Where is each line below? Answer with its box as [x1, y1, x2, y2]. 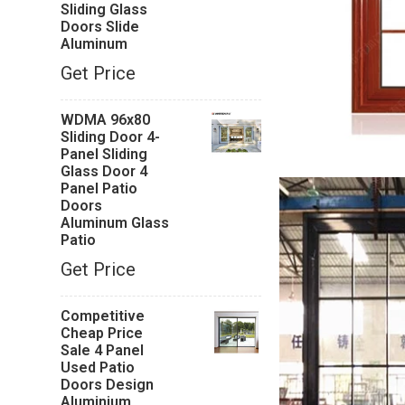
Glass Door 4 [61, 163, 148, 180]
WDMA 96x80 [61, 111, 151, 128]
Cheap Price [61, 325, 144, 342]
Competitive [61, 307, 146, 325]
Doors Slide [61, 18, 140, 35]
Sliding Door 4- [61, 128, 161, 146]
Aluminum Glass [61, 214, 170, 231]
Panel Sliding [61, 146, 148, 163]
